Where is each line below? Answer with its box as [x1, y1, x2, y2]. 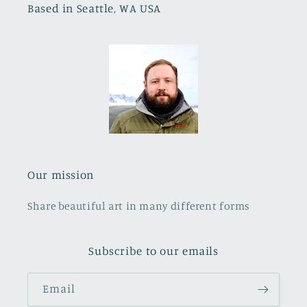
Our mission [27, 167, 94, 182]
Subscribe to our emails [88, 243, 219, 258]
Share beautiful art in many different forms [27, 199, 251, 212]
